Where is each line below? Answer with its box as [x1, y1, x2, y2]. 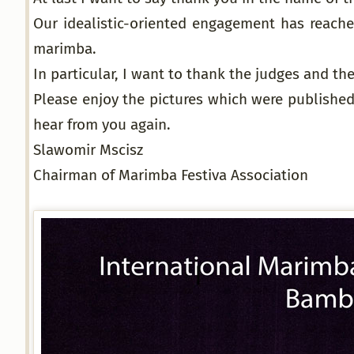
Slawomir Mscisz [33, 141, 143, 159]
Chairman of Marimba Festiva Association [33, 166, 308, 184]
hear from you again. [33, 115, 171, 134]
